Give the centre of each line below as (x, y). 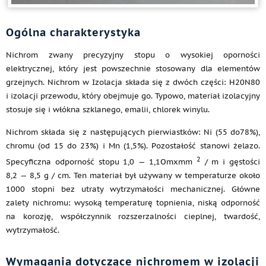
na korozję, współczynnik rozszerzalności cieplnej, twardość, (133, 217)
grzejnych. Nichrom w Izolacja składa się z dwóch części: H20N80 (133, 82)
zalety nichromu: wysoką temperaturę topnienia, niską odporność (133, 203)
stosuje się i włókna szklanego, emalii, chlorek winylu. (108, 110)
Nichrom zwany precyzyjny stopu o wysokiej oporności (133, 55)
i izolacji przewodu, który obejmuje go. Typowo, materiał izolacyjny (133, 96)
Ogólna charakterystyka (73, 32)
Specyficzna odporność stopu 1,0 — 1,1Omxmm (101, 162)
